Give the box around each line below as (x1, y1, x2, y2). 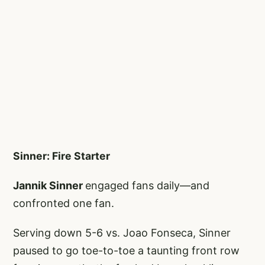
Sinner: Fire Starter (13, 150, 112, 163)
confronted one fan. (13, 197, 117, 210)
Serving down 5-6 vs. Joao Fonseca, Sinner (13, 227, 231, 240)
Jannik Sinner (13, 179, 85, 192)
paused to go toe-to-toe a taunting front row (13, 244, 240, 257)
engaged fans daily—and (85, 179, 209, 192)
